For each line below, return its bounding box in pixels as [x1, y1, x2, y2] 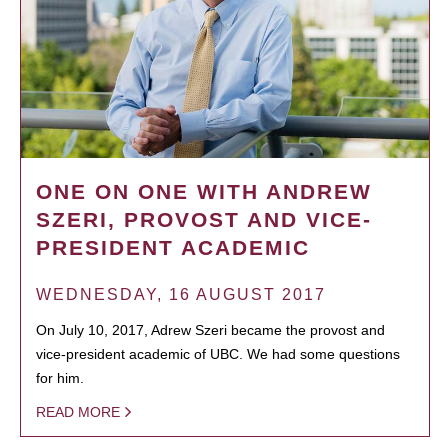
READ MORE [36, 403, 120, 420]
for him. [36, 369, 84, 386]
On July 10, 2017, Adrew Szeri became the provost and [36, 321, 385, 338]
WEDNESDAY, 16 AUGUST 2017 [36, 285, 326, 303]
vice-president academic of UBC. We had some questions [36, 345, 400, 362]
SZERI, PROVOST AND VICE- [36, 207, 372, 231]
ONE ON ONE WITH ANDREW [36, 179, 372, 203]
